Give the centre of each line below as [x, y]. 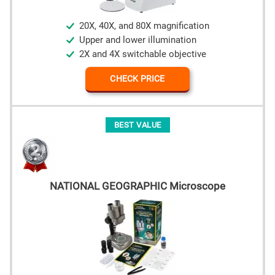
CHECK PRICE [137, 79]
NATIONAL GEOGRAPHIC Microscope [137, 186]
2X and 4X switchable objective [143, 55]
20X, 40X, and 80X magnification [144, 26]
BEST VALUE [137, 125]
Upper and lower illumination [138, 41]
